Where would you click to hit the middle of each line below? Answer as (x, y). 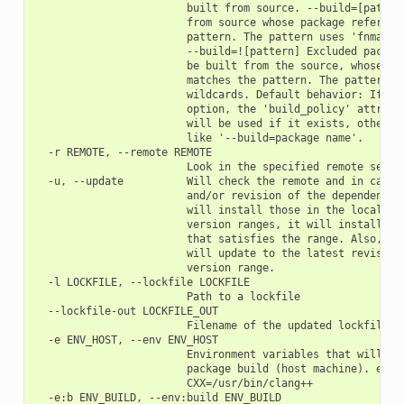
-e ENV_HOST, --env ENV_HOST (126, 340)
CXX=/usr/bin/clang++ (174, 383)
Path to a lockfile (167, 296)
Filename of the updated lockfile (211, 325)
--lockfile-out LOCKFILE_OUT (126, 311)
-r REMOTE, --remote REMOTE (123, 152)
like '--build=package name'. (199, 138)
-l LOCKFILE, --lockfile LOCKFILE (142, 282)
